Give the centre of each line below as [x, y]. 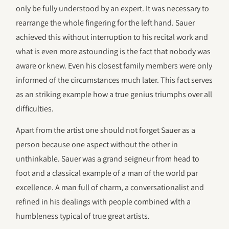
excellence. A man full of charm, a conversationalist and [110, 188]
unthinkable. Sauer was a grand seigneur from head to [108, 159]
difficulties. [35, 108]
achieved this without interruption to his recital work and [112, 37]
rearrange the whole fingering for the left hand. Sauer [106, 22]
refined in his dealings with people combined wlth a [104, 202]
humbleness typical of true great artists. [83, 216]
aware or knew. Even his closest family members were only [114, 65]
